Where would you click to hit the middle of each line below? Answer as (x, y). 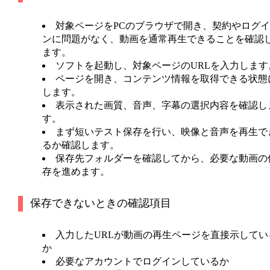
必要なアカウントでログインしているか (142, 262)
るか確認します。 (80, 145)
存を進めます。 (76, 172)
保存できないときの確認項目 (100, 203)
